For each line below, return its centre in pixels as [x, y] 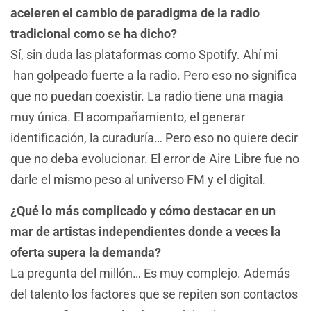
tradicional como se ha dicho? [94, 34]
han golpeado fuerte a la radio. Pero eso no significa [154, 76]
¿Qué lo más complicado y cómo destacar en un [143, 210]
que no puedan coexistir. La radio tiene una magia [147, 96]
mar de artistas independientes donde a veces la [146, 231]
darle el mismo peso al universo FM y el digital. [140, 180]
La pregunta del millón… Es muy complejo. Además [150, 273]
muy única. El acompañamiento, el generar [128, 117]
